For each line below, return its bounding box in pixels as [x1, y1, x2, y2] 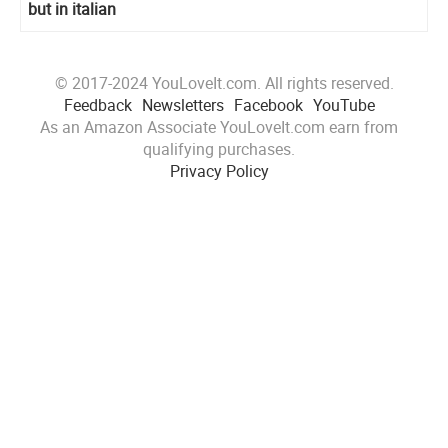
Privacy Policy [169, 159, 269, 182]
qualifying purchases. [143, 137, 295, 160]
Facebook [233, 93, 303, 116]
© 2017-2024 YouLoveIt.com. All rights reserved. [54, 71, 394, 94]
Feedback [63, 93, 132, 116]
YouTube [312, 93, 375, 116]
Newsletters [141, 93, 224, 116]
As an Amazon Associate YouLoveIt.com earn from [40, 115, 398, 138]
